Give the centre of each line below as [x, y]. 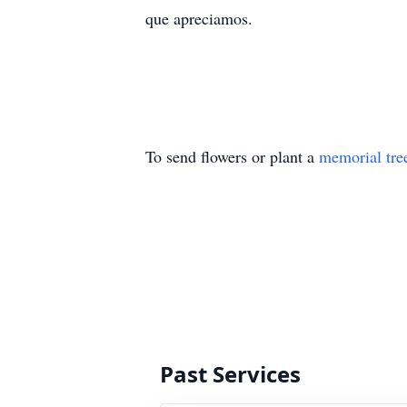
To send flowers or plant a [232, 156]
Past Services [230, 374]
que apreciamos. [199, 18]
